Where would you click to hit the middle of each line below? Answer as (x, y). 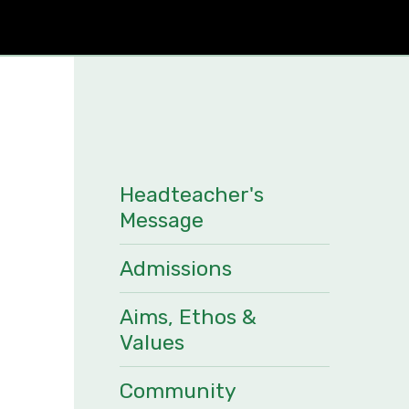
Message (162, 220)
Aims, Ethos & (188, 317)
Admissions (176, 268)
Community (178, 391)
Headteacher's (192, 194)
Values (152, 342)
